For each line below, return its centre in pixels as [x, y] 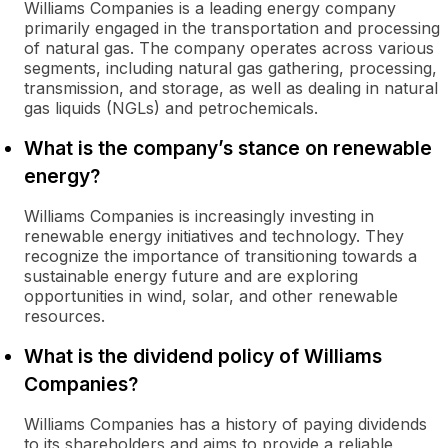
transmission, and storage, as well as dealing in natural [231, 88]
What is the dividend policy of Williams [203, 356]
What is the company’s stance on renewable [228, 148]
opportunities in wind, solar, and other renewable [211, 296]
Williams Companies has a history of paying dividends [225, 424]
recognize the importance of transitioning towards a [220, 256]
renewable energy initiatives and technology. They [214, 236]
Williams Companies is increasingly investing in [199, 216]
